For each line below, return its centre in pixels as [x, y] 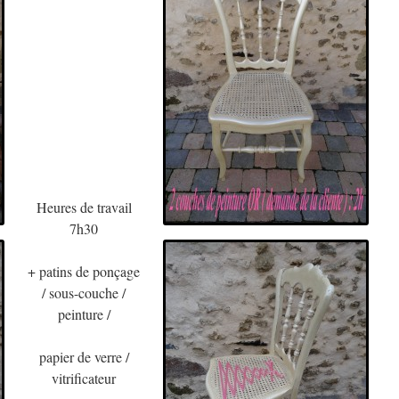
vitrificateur [84, 378]
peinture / [84, 314]
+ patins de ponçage [84, 271]
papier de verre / [84, 357]
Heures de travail [84, 207]
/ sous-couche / [84, 293]
